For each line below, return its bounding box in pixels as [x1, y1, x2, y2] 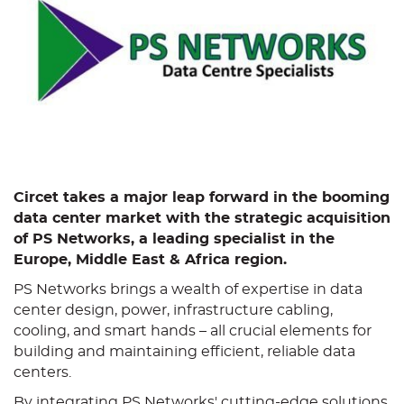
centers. [14, 365, 75, 380]
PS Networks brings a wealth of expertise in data [14, 282, 363, 297]
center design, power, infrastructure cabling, [14, 303, 333, 317]
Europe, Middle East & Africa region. [14, 252, 287, 267]
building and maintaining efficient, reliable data [14, 344, 355, 359]
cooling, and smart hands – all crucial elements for [14, 324, 372, 338]
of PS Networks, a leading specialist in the [14, 232, 335, 246]
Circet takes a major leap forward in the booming [14, 190, 390, 205]
